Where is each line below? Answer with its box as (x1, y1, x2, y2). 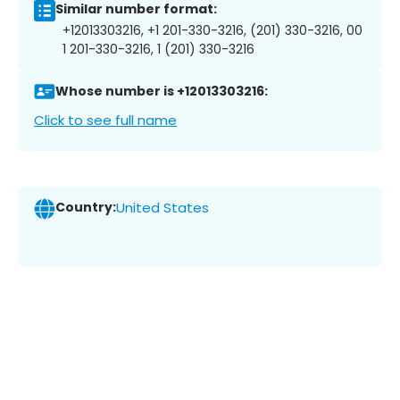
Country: (55, 198, 116, 217)
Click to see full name (34, 110, 177, 129)
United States (116, 198, 209, 218)
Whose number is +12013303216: (55, 82, 268, 101)
